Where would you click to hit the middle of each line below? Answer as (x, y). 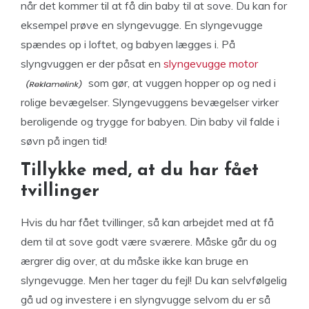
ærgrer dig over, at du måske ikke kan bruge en (134, 261)
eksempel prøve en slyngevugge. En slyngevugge (142, 25)
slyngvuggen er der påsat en (92, 63)
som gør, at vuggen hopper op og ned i (181, 83)
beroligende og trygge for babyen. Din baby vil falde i (150, 121)
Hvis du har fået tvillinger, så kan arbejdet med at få (147, 222)
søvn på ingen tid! (64, 141)
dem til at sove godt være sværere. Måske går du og (149, 241)
